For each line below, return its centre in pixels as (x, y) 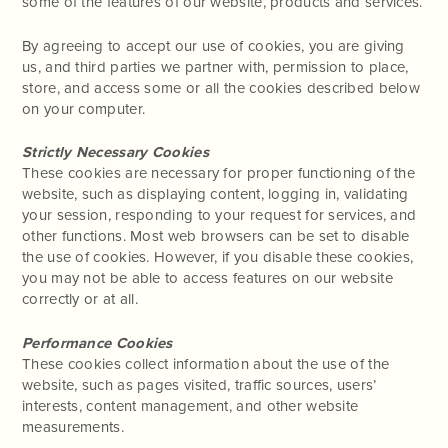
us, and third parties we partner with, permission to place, (215, 66)
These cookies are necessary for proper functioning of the (219, 173)
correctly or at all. (80, 299)
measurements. (73, 426)
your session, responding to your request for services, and (219, 215)
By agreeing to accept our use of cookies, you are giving (213, 45)
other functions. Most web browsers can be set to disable (216, 236)
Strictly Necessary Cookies (115, 152)
